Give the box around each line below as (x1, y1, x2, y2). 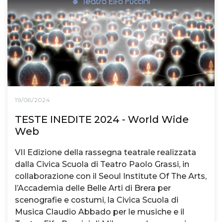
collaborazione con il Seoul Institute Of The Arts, (15, 171, 207, 181)
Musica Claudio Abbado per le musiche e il (15, 207, 184, 217)
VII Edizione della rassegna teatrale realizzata (15, 148, 196, 158)
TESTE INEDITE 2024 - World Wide (15, 113, 189, 126)
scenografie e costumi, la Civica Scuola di (15, 195, 178, 205)
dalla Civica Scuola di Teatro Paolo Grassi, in (15, 160, 189, 169)
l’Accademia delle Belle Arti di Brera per (15, 183, 171, 193)
